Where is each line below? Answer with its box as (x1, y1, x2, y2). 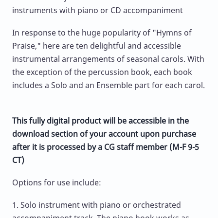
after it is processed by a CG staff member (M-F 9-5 (12, 141, 199, 152)
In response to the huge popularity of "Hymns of (12, 27, 192, 38)
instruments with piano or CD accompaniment (12, 4, 183, 16)
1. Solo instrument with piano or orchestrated (12, 200, 181, 211)
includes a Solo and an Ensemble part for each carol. (12, 79, 205, 91)
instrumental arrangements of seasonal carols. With (12, 53, 204, 64)
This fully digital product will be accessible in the (12, 115, 189, 126)
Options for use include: (12, 177, 101, 188)
